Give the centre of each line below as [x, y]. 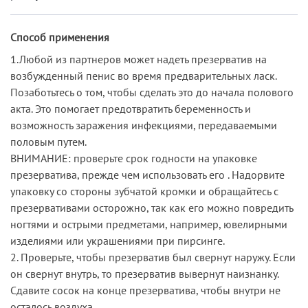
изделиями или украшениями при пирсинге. [118, 240]
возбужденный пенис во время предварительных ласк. [143, 75]
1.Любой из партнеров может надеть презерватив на [139, 59]
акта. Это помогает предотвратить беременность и [131, 108]
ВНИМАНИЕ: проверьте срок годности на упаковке [134, 158]
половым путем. [48, 141]
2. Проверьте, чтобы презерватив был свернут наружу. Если [153, 257]
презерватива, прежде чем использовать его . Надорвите [147, 174]
